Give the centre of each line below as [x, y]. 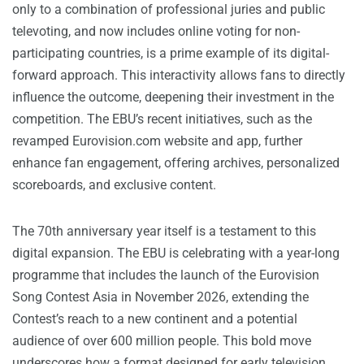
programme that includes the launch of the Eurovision [166, 275]
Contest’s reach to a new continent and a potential [155, 319]
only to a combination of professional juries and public [169, 10]
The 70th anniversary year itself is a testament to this [164, 232]
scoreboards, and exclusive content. [114, 185]
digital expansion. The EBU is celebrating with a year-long [176, 253]
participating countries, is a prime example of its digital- [171, 54]
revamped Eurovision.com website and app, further [157, 141]
